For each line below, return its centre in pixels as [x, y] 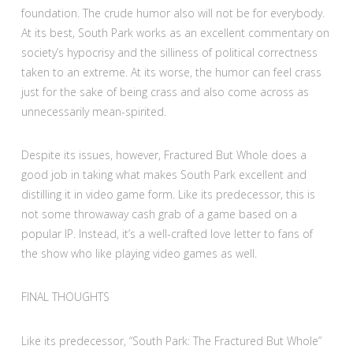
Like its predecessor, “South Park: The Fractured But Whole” [171, 340]
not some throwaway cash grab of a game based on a [159, 214]
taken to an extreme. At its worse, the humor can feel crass [171, 72]
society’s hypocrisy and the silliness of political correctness [169, 53]
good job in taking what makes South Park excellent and [163, 175]
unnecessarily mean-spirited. [93, 112]
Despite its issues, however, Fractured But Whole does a [163, 155]
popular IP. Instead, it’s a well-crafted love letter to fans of [167, 234]
